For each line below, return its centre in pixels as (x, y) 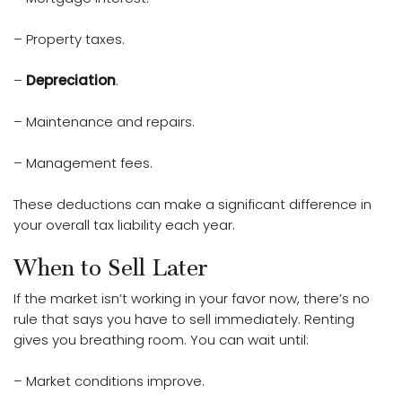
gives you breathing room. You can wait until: (161, 340)
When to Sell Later (110, 268)
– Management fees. (83, 163)
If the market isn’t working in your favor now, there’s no (192, 299)
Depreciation (71, 81)
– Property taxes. (69, 39)
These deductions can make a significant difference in (192, 205)
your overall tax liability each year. (124, 225)
